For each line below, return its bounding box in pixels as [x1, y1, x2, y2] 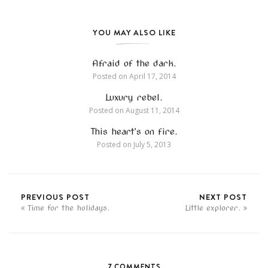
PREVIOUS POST [21, 191, 90, 203]
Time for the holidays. [28, 203, 109, 213]
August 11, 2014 [123, 105, 179, 116]
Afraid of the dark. [92, 58, 176, 69]
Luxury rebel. [105, 92, 163, 103]
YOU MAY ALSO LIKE [92, 27, 176, 38]
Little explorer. [185, 203, 240, 213]
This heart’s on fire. [90, 126, 178, 138]
